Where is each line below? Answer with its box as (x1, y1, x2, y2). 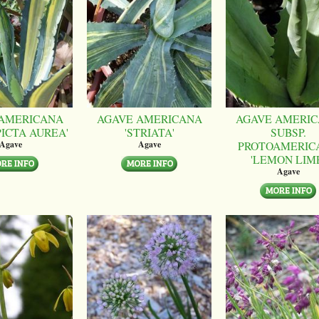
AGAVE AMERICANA (96, 111, 202, 127)
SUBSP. (270, 125, 306, 140)
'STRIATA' (124, 125, 174, 140)
